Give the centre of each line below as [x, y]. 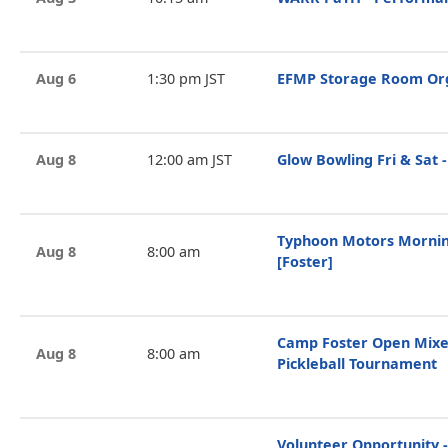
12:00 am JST [189, 159]
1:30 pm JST [185, 78]
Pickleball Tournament [357, 363]
